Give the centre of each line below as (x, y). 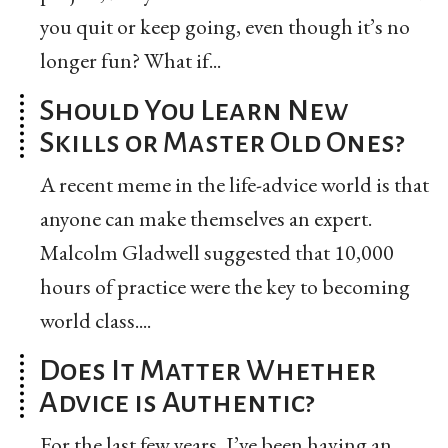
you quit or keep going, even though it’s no (225, 26)
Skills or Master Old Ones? (222, 141)
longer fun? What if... (130, 60)
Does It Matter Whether (207, 369)
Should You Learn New (194, 109)
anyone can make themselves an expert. (206, 218)
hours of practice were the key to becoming (225, 286)
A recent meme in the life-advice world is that (234, 184)
